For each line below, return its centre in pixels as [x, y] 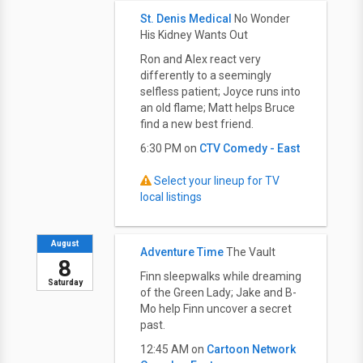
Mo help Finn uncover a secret [216, 309]
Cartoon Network [251, 349]
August [65, 243]
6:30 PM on [170, 148]
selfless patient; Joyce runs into [220, 92]
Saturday [65, 282]
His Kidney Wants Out [194, 35]
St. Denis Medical [186, 19]
